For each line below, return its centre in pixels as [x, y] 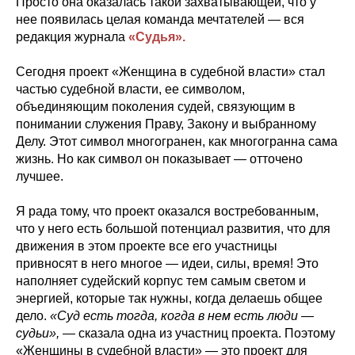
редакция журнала [72, 36]
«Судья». [157, 36]
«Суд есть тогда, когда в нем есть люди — [182, 315]
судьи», [38, 333]
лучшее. [40, 176]
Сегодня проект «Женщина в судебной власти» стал [170, 71]
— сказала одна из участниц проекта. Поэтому [197, 333]
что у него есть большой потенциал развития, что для [173, 228]
